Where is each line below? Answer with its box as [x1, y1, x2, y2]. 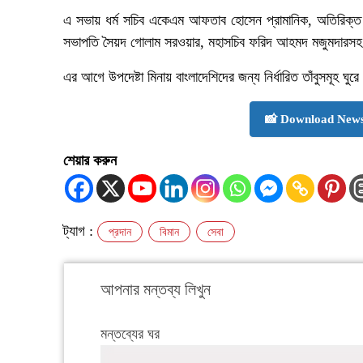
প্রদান [109, 226, 131, 239]
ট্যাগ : [63, 223, 97, 240]
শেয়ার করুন [63, 152, 117, 169]
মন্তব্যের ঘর [100, 326, 160, 343]
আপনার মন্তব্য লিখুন [100, 280, 211, 299]
